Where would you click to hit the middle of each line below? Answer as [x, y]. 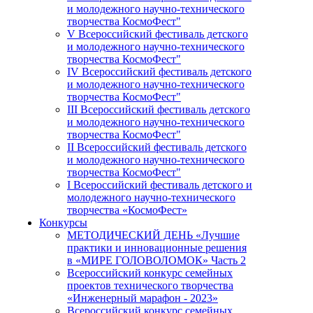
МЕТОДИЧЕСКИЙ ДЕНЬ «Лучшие [153, 235]
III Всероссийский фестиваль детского [159, 110]
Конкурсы [63, 223]
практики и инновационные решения [157, 248]
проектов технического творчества [150, 286]
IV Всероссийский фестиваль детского [159, 72]
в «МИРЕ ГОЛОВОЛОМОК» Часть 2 [156, 261]
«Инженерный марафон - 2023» [143, 298]
